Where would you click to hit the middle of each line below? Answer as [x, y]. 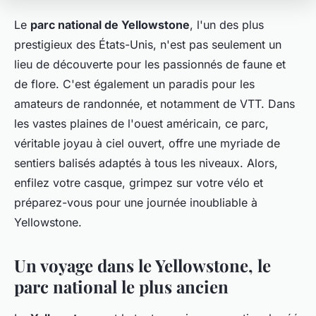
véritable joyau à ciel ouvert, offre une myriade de [147, 143]
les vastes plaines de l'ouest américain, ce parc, [141, 123]
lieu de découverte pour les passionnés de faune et [150, 64]
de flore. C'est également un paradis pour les [134, 84]
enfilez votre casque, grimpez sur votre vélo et [139, 182]
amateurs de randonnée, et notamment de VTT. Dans [154, 103]
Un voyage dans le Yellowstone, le [142, 265]
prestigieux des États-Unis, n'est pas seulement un [148, 44]
